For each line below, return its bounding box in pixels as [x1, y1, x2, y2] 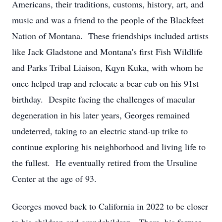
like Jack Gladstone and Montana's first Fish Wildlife [12, 46, 203, 57]
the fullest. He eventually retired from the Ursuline [12, 157, 197, 168]
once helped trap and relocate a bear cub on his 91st [12, 77, 199, 89]
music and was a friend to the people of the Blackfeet [12, 14, 204, 26]
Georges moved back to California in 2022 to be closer [12, 200, 208, 212]
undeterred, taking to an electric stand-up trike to [12, 125, 188, 137]
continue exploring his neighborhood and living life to [12, 141, 206, 153]
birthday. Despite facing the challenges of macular [12, 93, 195, 105]
